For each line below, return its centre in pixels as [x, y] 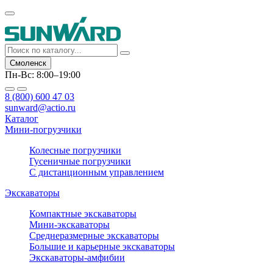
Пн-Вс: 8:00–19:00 [43, 75]
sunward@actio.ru [40, 108]
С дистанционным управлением [97, 172]
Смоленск [28, 63]
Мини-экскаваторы [69, 225]
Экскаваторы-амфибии [77, 257]
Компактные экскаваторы [83, 214]
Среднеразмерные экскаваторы [94, 236]
